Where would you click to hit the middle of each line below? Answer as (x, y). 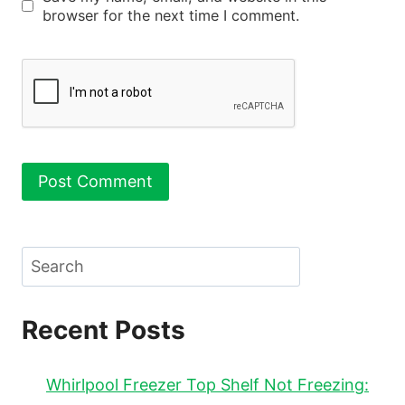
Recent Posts (104, 330)
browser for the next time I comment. (170, 15)
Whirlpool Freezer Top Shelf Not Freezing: (207, 385)
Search (47, 259)
